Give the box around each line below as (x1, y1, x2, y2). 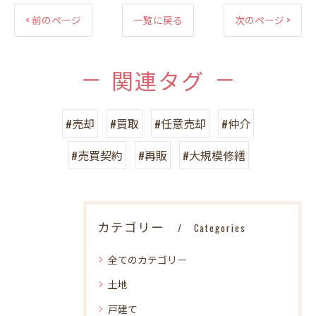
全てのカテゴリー (108, 252, 187, 267)
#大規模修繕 (182, 147, 245, 164)
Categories (193, 221, 246, 236)
